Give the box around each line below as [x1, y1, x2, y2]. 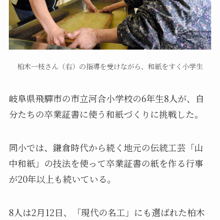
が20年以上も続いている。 [8, 172, 116, 185]
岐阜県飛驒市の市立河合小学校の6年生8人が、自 [8, 92, 204, 105]
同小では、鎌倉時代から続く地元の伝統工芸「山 [8, 140, 203, 154]
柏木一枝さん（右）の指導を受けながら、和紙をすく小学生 [17, 61, 203, 72]
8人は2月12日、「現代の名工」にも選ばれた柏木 [8, 205, 205, 219]
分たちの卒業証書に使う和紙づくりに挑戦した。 [8, 108, 203, 121]
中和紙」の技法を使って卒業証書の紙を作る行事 [8, 156, 203, 169]
